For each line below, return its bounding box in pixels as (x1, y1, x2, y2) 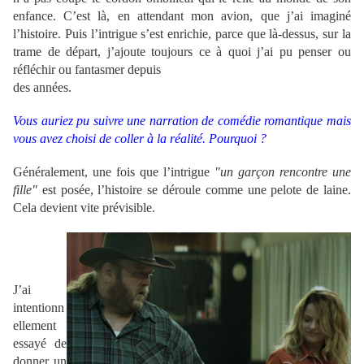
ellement (13, 318, 56, 333)
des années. (13, 80, 71, 95)
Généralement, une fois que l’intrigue (13, 165, 210, 180)
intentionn (13, 301, 64, 315)
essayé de (13, 336, 67, 351)
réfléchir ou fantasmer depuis (13, 63, 161, 77)
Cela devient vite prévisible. (13, 201, 155, 215)
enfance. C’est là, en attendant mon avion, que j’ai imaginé (13, 9, 351, 24)
